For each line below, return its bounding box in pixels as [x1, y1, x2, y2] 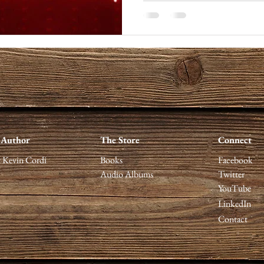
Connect [218, 134, 252, 146]
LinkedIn [218, 197, 251, 210]
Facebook [218, 154, 253, 166]
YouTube [218, 182, 251, 194]
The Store [100, 134, 140, 146]
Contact [218, 213, 247, 225]
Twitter [218, 168, 245, 180]
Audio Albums [100, 168, 153, 180]
